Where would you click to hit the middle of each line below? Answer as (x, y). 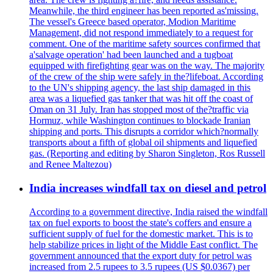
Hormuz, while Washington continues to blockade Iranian (140, 121)
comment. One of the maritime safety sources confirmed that (145, 44)
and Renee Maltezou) (70, 165)
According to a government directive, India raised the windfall (148, 211)
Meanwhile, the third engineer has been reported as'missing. (144, 11)
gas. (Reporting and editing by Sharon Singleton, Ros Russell (147, 154)
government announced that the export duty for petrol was (140, 255)
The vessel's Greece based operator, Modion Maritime (133, 22)
